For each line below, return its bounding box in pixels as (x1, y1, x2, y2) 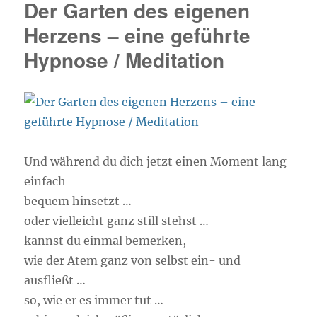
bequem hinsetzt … (24, 194, 132, 208)
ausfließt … (24, 273, 86, 287)
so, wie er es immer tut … (24, 293, 164, 307)
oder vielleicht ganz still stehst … (24, 214, 209, 228)
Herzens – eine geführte (24, 21, 251, 50)
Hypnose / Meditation (24, 45, 225, 74)
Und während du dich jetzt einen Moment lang (24, 154, 287, 168)
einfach (24, 174, 67, 188)
